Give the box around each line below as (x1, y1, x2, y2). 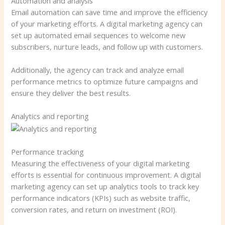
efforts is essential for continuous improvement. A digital (11, 170, 201, 180)
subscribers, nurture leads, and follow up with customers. (11, 41, 203, 52)
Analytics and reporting (11, 111, 89, 122)
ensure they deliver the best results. (11, 88, 131, 98)
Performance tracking (11, 147, 84, 157)
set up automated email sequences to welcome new (11, 30, 186, 40)
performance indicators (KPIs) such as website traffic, (11, 193, 191, 203)
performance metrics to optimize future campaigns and (11, 76, 198, 87)
